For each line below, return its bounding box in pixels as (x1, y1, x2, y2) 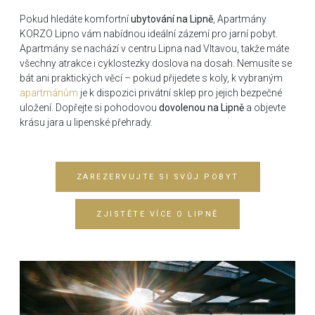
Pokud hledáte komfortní (20, 13, 131, 25)
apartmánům (20, 87, 78, 99)
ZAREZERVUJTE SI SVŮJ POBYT (76, 172, 239, 181)
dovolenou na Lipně (159, 102, 244, 114)
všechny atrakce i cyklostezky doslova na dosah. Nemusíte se (20, 58, 292, 70)
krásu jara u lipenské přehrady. (20, 117, 153, 129)
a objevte (244, 102, 285, 114)
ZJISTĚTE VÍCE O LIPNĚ (96, 209, 219, 219)
